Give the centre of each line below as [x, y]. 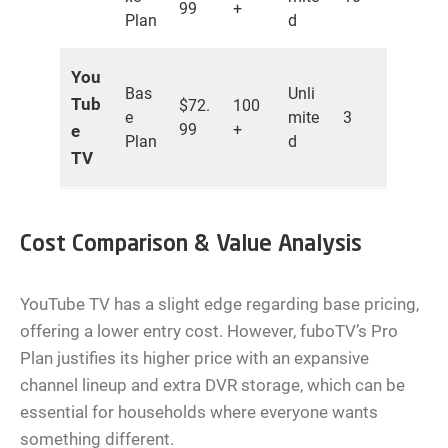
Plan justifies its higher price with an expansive [194, 358]
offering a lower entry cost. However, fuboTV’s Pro [209, 331]
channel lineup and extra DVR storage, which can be [212, 385]
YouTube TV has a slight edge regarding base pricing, [219, 304]
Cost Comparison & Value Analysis [191, 245]
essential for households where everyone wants [199, 412]
